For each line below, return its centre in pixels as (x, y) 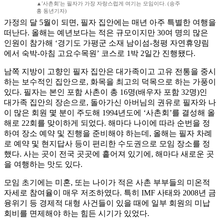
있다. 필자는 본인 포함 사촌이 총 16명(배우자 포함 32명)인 (106, 92)
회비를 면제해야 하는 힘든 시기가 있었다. (77, 214)
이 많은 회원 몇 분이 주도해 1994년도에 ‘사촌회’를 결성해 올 (110, 113)
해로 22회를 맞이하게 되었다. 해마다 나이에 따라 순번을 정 (107, 123)
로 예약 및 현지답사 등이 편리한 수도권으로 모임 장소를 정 (107, 144)
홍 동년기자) (51, 11)
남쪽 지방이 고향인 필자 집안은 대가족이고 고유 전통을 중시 (110, 72)
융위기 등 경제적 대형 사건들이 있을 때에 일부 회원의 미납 (107, 203)
